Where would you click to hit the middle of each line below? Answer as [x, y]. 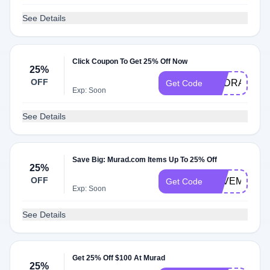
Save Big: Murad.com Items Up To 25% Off [145, 160]
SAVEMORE [237, 181]
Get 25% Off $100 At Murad [119, 258]
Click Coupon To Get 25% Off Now [130, 61]
